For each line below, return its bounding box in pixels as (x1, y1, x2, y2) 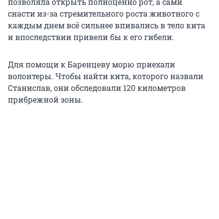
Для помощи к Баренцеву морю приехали (8, 59, 175, 70)
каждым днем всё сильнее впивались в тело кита (8, 20, 205, 31)
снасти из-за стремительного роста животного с (8, 8, 199, 19)
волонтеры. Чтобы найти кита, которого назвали (8, 71, 203, 82)
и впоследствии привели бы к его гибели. (8, 32, 174, 43)
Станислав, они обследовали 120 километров (8, 83, 186, 93)
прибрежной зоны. (8, 94, 83, 105)
